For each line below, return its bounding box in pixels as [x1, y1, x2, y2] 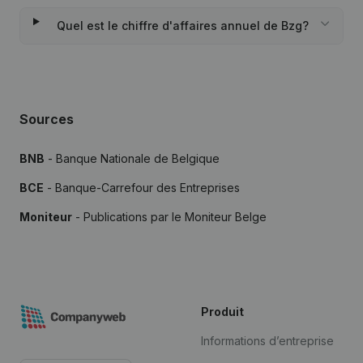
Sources [19, 111, 74, 127]
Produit [201, 305, 244, 318]
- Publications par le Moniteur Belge [72, 210, 267, 224]
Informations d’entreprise [201, 334, 334, 348]
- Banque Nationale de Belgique [45, 152, 220, 165]
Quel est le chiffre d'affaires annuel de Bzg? [56, 19, 309, 32]
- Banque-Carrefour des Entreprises [44, 181, 240, 194]
